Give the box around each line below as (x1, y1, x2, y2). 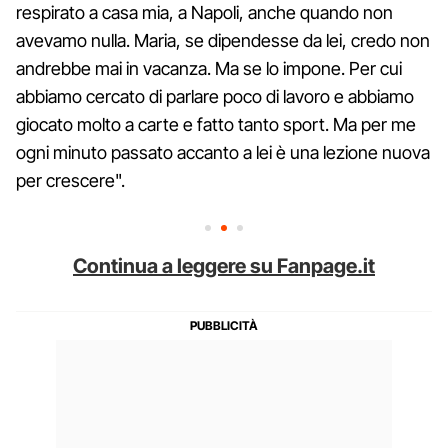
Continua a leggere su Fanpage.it (73, 253, 375, 278)
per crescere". (16, 169, 125, 191)
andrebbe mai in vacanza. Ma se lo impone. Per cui (16, 57, 402, 79)
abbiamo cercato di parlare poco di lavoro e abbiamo (16, 85, 414, 107)
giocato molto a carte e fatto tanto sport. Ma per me (16, 113, 416, 135)
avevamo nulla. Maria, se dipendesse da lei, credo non (16, 29, 430, 51)
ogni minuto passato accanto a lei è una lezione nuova (16, 141, 430, 163)
